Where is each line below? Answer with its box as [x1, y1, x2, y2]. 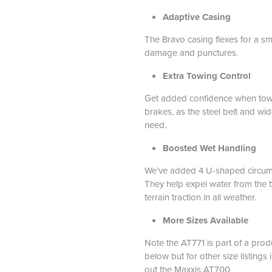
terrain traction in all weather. [144, 190, 259, 203]
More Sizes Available [162, 213, 248, 227]
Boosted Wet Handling [162, 141, 256, 155]
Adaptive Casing [162, 10, 231, 24]
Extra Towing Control [162, 69, 251, 83]
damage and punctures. [144, 46, 238, 59]
